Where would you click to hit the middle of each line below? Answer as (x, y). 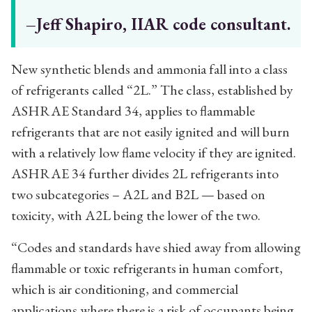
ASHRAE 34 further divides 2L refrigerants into (145, 173)
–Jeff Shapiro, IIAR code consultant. (158, 24)
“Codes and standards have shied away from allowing (156, 247)
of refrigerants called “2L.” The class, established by (152, 89)
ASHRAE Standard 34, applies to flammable (133, 110)
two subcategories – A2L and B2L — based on (138, 194)
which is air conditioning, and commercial (125, 289)
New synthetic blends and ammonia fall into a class (149, 69)
